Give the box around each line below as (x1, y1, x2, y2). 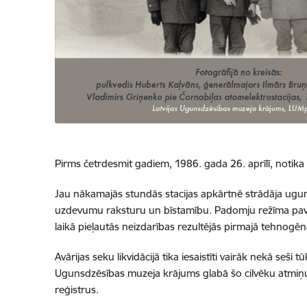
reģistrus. (54, 283, 99, 297)
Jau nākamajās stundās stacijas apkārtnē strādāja (54, 187, 285, 201)
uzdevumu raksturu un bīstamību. (54, 204, 214, 217)
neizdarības (121, 220, 177, 234)
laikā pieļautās (54, 220, 122, 234)
